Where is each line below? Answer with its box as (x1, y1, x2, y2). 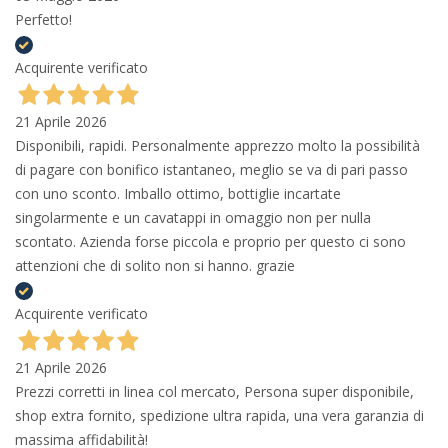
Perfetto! (15, 9, 72, 29)
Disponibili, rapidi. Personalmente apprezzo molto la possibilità (15, 135, 420, 155)
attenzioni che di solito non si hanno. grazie (15, 255, 295, 275)
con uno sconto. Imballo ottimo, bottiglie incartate (15, 183, 341, 203)
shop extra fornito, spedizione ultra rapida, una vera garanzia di (15, 405, 424, 425)
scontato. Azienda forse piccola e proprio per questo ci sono (15, 231, 406, 251)
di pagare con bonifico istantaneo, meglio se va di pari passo (15, 159, 408, 179)
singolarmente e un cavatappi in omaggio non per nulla (15, 207, 371, 227)
